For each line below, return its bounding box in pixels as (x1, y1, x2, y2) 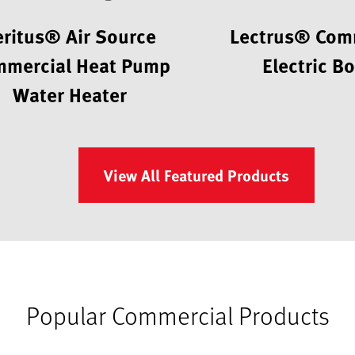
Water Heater (13, 80, 128, 109)
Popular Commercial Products (25, 297, 330, 332)
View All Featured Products (104, 163, 289, 187)
